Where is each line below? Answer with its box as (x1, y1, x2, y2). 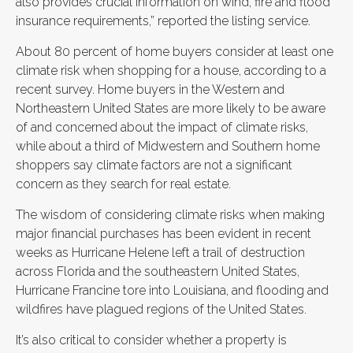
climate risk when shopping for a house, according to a (16, 63, 326, 78)
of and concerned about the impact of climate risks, (16, 120, 308, 135)
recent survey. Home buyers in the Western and (16, 82, 284, 97)
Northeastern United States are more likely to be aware (16, 101, 325, 116)
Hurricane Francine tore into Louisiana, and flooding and (16, 283, 329, 298)
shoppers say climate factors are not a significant (16, 158, 292, 173)
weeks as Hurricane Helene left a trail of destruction (16, 245, 305, 260)
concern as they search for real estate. (16, 176, 234, 191)
